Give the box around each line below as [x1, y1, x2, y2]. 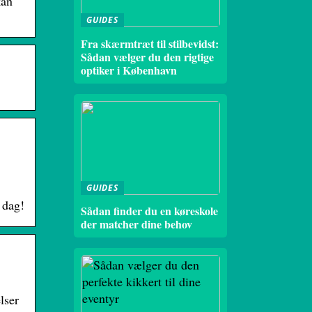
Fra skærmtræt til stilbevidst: [81, 35, 219, 52]
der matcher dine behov [81, 216, 192, 232]
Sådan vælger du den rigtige [81, 48, 214, 65]
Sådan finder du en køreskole [81, 203, 218, 219]
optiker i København [81, 61, 177, 78]
